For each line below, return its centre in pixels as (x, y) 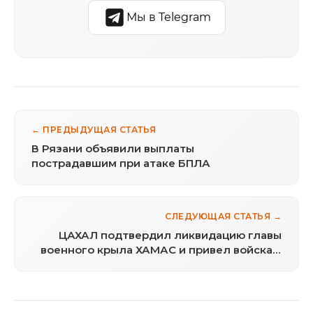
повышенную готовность (210, 264)
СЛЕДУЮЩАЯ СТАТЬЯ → (223, 216)
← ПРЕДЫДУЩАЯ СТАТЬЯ (94, 129)
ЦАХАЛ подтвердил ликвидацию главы (170, 235)
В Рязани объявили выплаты (113, 148)
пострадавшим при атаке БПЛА (121, 163)
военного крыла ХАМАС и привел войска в (161, 249)
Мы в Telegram (168, 17)
